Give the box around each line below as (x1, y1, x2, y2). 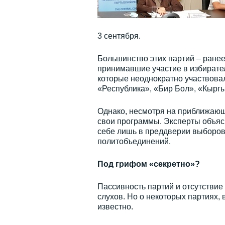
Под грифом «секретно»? (97, 160, 200, 168)
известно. (97, 202, 133, 211)
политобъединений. (97, 137, 171, 146)
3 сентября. (97, 32, 141, 40)
